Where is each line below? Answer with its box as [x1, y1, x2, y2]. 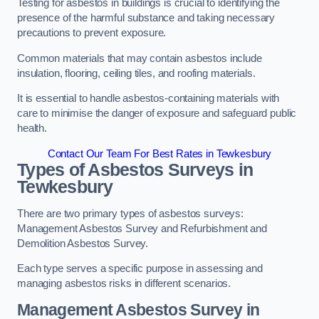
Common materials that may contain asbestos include [17, 52, 262, 64]
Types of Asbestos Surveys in [17, 159, 253, 179]
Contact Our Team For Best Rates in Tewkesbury [47, 147, 272, 159]
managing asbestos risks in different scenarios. [17, 278, 231, 290]
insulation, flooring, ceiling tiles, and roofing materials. [17, 67, 256, 79]
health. [17, 122, 47, 135]
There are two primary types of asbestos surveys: [17, 207, 244, 219]
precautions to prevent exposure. [17, 27, 167, 39]
